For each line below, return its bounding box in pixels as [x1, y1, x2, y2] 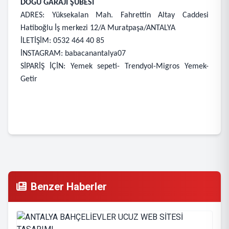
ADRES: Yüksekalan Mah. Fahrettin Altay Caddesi [20, 11, 209, 19]
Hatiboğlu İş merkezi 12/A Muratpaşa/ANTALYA [20, 24, 175, 32]
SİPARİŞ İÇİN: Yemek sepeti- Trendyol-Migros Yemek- [20, 62, 209, 71]
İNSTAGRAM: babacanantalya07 [20, 50, 126, 58]
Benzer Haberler [31, 180, 107, 193]
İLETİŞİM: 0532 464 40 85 [20, 37, 104, 45]
